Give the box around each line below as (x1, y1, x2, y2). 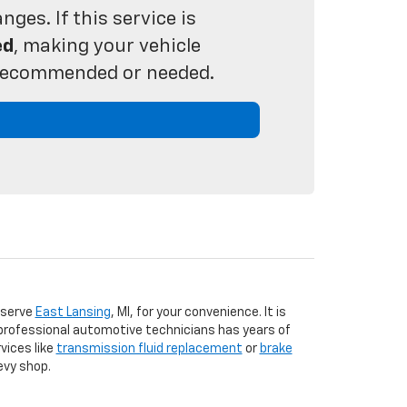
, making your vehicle (14, 36, 201, 56)
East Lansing (35, 305, 111, 319)
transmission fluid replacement (55, 342, 243, 355)
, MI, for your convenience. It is (110, 305, 286, 319)
